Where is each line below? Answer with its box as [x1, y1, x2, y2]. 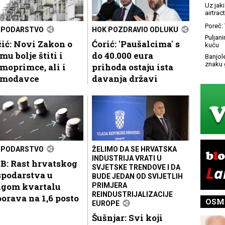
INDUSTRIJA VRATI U [92, 154, 162, 162]
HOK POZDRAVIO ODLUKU [92, 25, 178, 34]
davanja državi [92, 72, 160, 84]
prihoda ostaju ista [92, 61, 173, 73]
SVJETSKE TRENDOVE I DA [92, 163, 180, 171]
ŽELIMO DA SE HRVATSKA [92, 145, 177, 153]
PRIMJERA [92, 181, 127, 189]
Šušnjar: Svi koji [92, 211, 163, 223]
